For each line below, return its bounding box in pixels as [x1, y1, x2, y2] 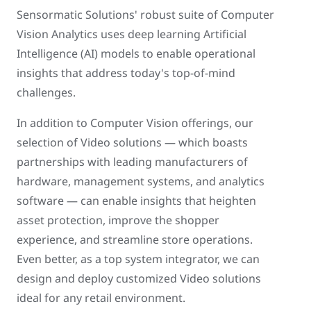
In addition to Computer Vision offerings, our [17, 115, 253, 131]
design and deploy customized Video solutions [17, 271, 261, 286]
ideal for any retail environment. [17, 290, 185, 305]
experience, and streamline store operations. [17, 232, 253, 247]
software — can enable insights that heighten [17, 193, 256, 208]
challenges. [17, 85, 76, 100]
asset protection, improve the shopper [17, 212, 219, 228]
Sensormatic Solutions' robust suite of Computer [17, 7, 274, 22]
